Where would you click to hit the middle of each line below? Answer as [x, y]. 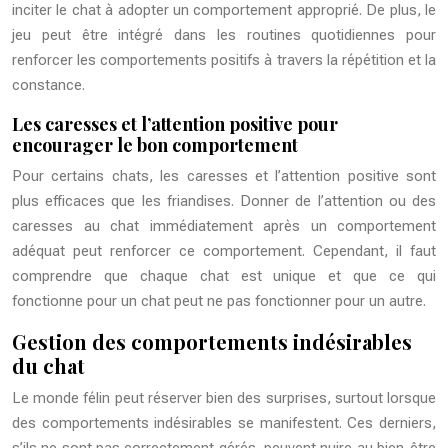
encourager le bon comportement [155, 145]
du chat [48, 366]
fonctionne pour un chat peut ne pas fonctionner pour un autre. [219, 301]
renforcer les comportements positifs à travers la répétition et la [224, 60]
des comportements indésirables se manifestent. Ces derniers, [224, 423]
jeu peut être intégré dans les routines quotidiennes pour [224, 35]
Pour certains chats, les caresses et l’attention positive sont [224, 176]
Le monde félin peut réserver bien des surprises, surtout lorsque [224, 398]
